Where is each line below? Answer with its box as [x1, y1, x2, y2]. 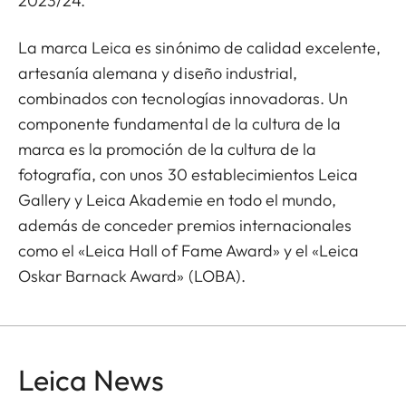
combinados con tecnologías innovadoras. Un [18, 88, 349, 109]
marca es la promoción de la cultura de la [18, 139, 317, 159]
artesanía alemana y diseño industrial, [18, 63, 297, 83]
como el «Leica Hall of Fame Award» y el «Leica [18, 240, 360, 261]
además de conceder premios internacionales [18, 215, 353, 236]
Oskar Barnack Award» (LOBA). [18, 266, 246, 286]
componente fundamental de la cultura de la [18, 113, 342, 134]
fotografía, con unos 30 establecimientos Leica [18, 164, 359, 185]
